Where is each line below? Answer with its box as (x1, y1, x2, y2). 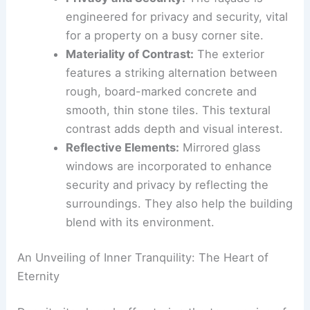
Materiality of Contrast (65, 101, 190, 116)
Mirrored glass (179, 194, 261, 209)
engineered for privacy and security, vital (65, 64, 288, 78)
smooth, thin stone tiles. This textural (65, 157, 271, 172)
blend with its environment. (65, 269, 215, 284)
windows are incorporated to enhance (65, 213, 272, 228)
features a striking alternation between (65, 120, 277, 134)
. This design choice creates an (111, 8, 282, 22)
